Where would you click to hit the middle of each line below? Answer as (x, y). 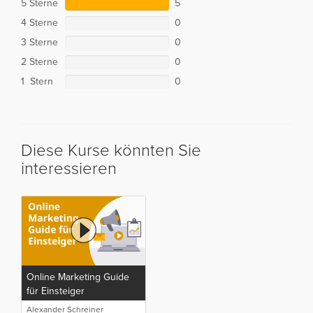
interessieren (69, 168)
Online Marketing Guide (78, 277)
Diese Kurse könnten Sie (111, 150)
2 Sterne (39, 61)
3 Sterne (39, 42)
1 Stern (37, 81)
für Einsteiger (56, 291)
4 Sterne (39, 22)
